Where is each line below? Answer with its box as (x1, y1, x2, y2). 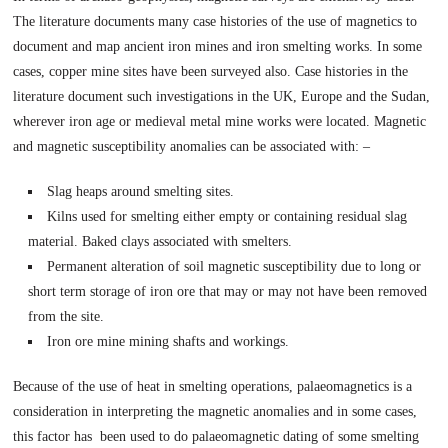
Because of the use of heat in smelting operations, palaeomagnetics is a (13, 378, 413, 394)
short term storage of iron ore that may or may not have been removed (28, 283, 428, 299)
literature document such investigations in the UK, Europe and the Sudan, (13, 88, 431, 104)
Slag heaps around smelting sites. (47, 183, 235, 199)
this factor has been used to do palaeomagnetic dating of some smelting (13, 428, 420, 444)
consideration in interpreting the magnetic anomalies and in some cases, (13, 403, 418, 419)
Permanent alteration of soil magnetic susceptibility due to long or (47, 258, 422, 274)
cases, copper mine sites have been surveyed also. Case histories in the (13, 63, 409, 79)
